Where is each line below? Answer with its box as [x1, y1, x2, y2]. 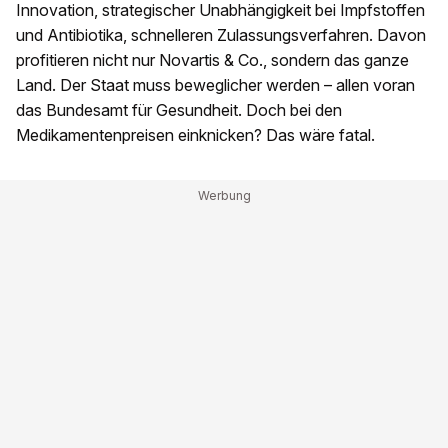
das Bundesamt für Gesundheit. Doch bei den [16, 100, 342, 121]
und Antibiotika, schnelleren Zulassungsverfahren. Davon [16, 25, 426, 46]
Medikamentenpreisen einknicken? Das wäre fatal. [16, 125, 375, 146]
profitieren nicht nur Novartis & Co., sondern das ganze [16, 50, 409, 71]
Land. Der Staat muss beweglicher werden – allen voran [16, 75, 415, 96]
